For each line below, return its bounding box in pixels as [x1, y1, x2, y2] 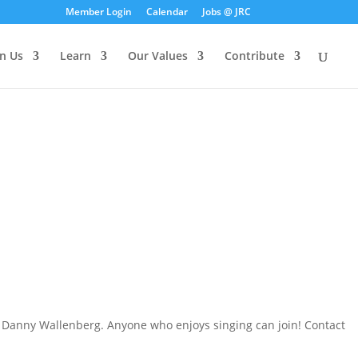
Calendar [145, 5, 188, 18]
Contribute [225, 48, 284, 63]
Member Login [65, 5, 132, 18]
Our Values [128, 48, 188, 63]
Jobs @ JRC [201, 5, 251, 18]
